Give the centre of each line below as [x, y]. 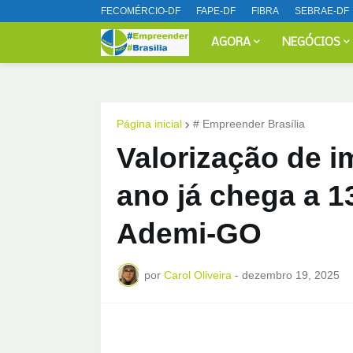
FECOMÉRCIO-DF [140, 11]
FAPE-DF [216, 11]
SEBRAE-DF [321, 11]
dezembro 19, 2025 [290, 275]
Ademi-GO [189, 234]
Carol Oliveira [197, 275]
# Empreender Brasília [249, 124]
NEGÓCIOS [312, 43]
